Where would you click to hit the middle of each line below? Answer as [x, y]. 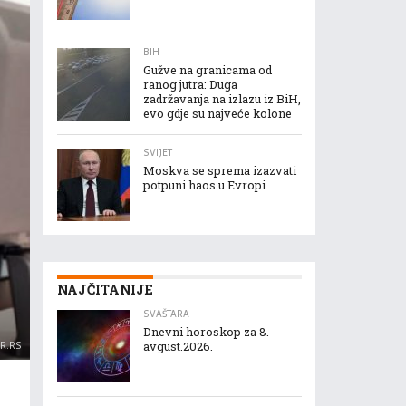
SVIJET [158, 153]
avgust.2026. [178, 346]
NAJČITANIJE [105, 290]
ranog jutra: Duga [190, 84]
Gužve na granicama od [208, 70]
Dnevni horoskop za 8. [206, 332]
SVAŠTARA [166, 314]
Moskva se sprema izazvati [220, 170]
